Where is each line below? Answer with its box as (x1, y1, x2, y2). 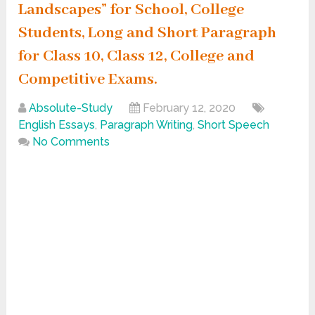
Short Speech (198, 118, 270, 132)
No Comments (32, 135, 110, 149)
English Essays (18, 118, 96, 132)
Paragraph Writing (100, 118, 193, 132)
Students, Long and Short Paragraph (18, 23, 277, 44)
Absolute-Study (29, 101, 113, 115)
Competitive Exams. (18, 70, 158, 90)
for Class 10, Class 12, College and (18, 46, 255, 67)
